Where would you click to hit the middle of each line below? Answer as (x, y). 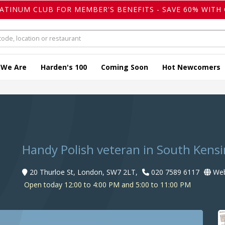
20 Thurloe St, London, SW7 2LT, (84, 172)
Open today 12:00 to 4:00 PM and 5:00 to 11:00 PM (106, 185)
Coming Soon (125, 67)
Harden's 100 (64, 67)
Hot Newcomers (191, 67)
